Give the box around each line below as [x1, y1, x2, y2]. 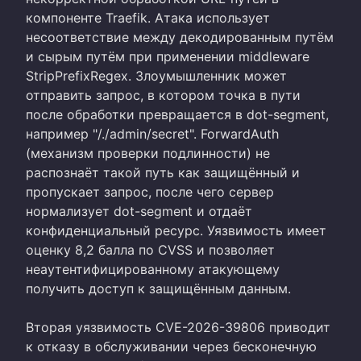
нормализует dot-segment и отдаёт [26, 202, 252, 219]
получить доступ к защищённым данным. [26, 280, 291, 297]
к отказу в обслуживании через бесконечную [26, 338, 317, 355]
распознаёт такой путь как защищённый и [26, 164, 300, 180]
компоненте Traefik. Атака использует [26, 9, 270, 26]
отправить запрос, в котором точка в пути [26, 86, 301, 103]
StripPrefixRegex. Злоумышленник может [26, 67, 287, 84]
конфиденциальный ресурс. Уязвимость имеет [26, 222, 326, 239]
